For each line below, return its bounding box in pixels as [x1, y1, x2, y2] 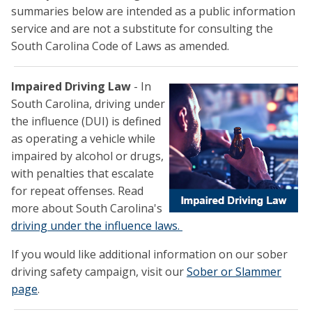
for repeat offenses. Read [11, 183, 143, 199]
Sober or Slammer [187, 264, 281, 280]
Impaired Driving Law [11, 79, 131, 95]
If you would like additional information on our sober [11, 247, 288, 263]
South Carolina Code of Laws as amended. [11, 38, 229, 54]
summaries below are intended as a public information [11, 3, 295, 19]
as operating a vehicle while [11, 131, 155, 147]
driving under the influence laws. [11, 218, 182, 234]
